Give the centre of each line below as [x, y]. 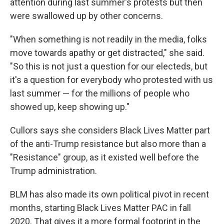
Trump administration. [53, 170]
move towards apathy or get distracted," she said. [107, 52]
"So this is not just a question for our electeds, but [109, 66]
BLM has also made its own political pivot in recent [109, 194]
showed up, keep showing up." [70, 106]
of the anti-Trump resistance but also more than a [108, 143]
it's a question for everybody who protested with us [111, 79]
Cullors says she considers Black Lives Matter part [110, 130]
